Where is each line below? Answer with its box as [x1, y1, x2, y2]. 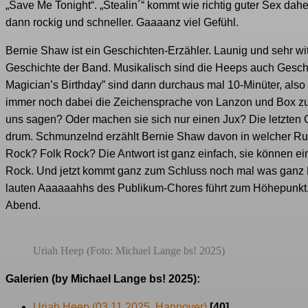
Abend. [5, 199, 41, 212]
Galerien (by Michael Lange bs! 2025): [5, 273, 200, 285]
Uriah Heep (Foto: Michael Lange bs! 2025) [33, 245, 225, 257]
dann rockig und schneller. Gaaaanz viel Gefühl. [5, 16, 239, 29]
